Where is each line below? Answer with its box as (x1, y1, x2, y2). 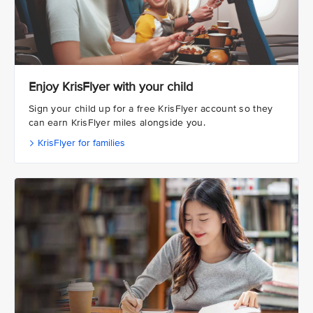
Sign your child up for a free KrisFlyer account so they (29, 103, 273, 115)
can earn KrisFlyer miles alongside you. (29, 117, 205, 129)
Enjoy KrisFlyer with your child (29, 79, 193, 95)
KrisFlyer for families (35, 137, 125, 150)
